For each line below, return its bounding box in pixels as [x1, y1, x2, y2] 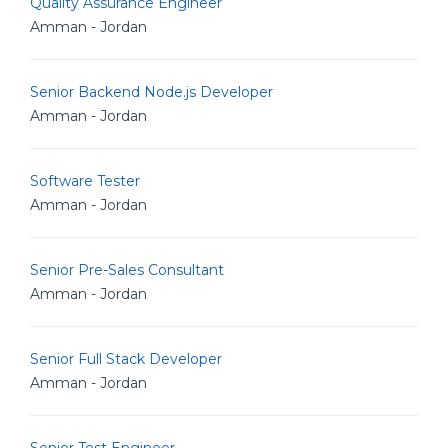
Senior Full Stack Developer [30, 350, 222, 368]
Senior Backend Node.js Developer [30, 83, 273, 101]
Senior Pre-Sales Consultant [30, 261, 224, 279]
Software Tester [30, 172, 140, 190]
